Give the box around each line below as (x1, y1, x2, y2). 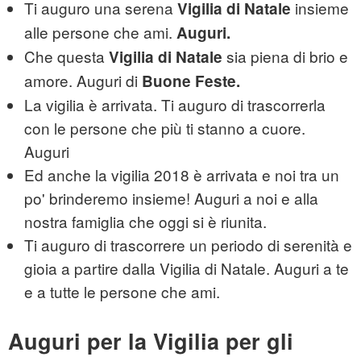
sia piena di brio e (222, 45, 348, 68)
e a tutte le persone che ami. (24, 280, 220, 303)
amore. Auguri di (24, 69, 142, 92)
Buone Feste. (142, 70, 240, 93)
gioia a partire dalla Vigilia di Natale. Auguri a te (24, 257, 349, 280)
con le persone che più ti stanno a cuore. (24, 117, 305, 139)
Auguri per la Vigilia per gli (8, 326, 293, 357)
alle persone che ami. (24, 21, 176, 44)
